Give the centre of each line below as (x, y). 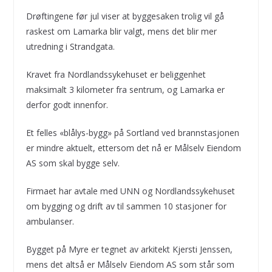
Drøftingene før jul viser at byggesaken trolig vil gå (125, 16)
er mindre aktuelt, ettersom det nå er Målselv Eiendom (133, 148)
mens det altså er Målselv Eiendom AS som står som (130, 264)
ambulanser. (50, 221)
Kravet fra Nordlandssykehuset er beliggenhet (116, 74)
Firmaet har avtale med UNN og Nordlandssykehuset (130, 191)
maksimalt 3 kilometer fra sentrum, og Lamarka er (125, 89)
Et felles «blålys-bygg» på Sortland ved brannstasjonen (132, 132)
